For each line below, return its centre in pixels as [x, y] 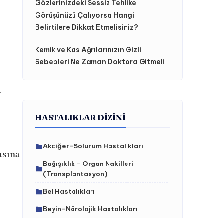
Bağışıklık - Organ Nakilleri [88, 163]
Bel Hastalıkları [69, 191]
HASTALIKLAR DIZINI [80, 117]
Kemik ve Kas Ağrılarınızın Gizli [88, 50]
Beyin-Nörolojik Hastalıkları [90, 209]
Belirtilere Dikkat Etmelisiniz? [87, 27]
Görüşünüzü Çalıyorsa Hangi [85, 15]
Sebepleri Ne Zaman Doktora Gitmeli [100, 62]
